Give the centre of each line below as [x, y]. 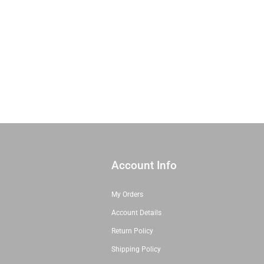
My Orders [127, 194]
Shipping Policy [136, 249]
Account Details [136, 212]
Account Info [144, 165]
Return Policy [132, 231]
